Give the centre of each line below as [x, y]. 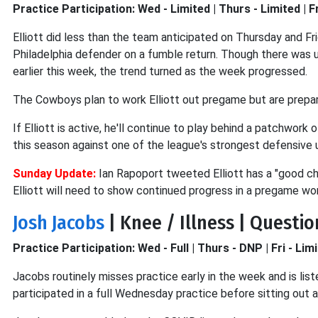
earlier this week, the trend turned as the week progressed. [160, 71]
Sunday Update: [54, 174]
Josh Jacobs [59, 223]
